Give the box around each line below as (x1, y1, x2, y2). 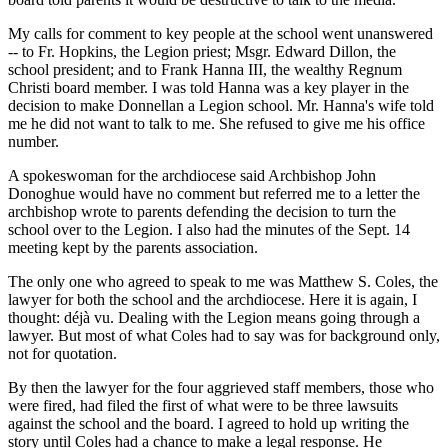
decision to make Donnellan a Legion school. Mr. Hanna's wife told (8, 96, 434, 114)
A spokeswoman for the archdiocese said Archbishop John (8, 166, 376, 184)
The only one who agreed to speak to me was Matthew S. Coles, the (8, 272, 438, 290)
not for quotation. (8, 344, 117, 362)
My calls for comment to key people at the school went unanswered (8, 24, 433, 42)
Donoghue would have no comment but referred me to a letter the (8, 184, 420, 202)
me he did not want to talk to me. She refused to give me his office (8, 114, 425, 132)
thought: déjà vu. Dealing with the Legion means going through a (8, 308, 420, 326)
